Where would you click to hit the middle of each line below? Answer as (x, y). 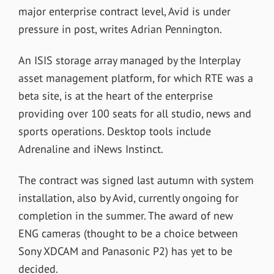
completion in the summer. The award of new (125, 215)
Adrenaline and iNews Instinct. (91, 149)
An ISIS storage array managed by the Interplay (129, 60)
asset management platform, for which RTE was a (135, 78)
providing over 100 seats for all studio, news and (135, 113)
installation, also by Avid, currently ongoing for (128, 198)
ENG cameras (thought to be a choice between (128, 233)
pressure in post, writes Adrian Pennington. (120, 29)
